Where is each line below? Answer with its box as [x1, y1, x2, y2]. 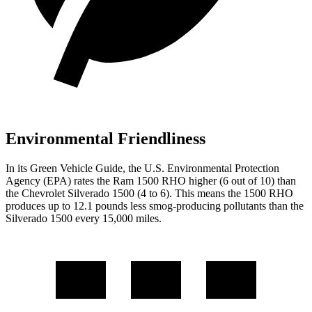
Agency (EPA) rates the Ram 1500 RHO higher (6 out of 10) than [6, 174, 296, 187]
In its [6, 162, 30, 174]
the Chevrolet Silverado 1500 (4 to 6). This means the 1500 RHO [6, 187, 293, 199]
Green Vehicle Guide [30, 162, 123, 174]
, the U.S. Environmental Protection [123, 162, 279, 174]
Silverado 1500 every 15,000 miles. [6, 212, 162, 224]
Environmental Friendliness [6, 129, 205, 148]
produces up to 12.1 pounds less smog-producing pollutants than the [6, 199, 304, 212]
